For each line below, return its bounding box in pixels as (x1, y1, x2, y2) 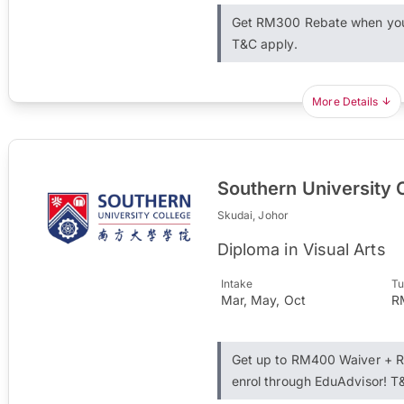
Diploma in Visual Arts (216, 239, 386, 259)
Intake (220, 276, 253, 290)
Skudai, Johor (216, 207, 289, 222)
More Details (312, 94, 379, 108)
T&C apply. (231, 35, 298, 51)
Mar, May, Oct (220, 291, 306, 308)
